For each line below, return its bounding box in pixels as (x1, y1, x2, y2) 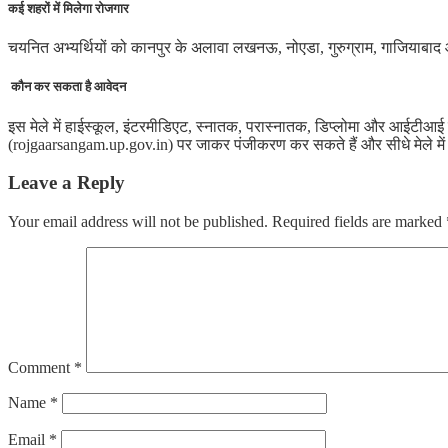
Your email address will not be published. (8, 213, 268, 231)
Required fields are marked (272, 213, 446, 231)
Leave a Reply (8, 172, 125, 194)
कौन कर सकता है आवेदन (8, 79, 126, 95)
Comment (8, 359, 74, 377)
